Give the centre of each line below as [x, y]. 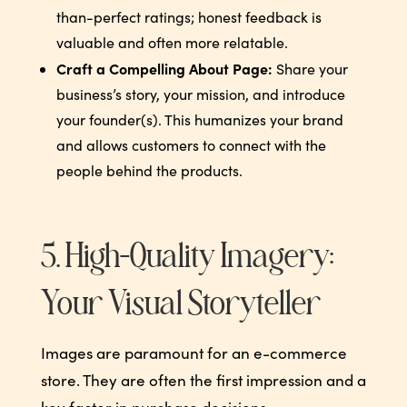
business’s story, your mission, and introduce [200, 94]
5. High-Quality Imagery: [187, 259]
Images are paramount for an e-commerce [194, 352]
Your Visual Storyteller [180, 306]
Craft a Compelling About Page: [164, 68]
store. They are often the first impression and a [203, 380]
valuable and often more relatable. [172, 42]
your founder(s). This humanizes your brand [199, 119]
